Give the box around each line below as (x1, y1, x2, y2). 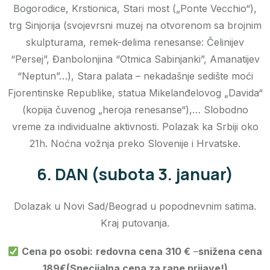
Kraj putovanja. (101, 217, 169, 230)
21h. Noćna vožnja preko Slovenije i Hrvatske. (30, 137, 240, 150)
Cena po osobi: (22, 245, 93, 258)
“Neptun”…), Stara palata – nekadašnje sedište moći (17, 70, 253, 83)
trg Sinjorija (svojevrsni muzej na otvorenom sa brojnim (8, 19, 262, 32)
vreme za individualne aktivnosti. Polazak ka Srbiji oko (11, 121, 259, 133)
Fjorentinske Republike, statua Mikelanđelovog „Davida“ (7, 87, 263, 99)
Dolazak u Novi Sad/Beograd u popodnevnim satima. (14, 200, 256, 213)
